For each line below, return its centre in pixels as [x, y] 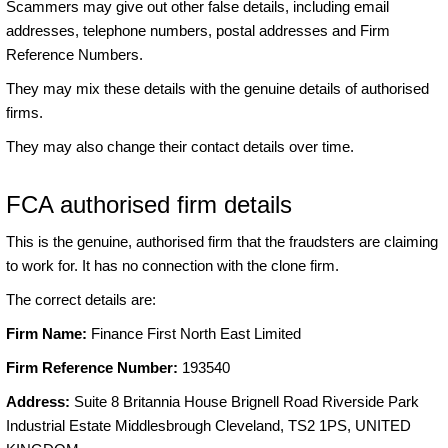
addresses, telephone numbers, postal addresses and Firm [198, 31]
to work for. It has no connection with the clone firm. [172, 266]
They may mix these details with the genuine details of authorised [217, 89]
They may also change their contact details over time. [180, 147]
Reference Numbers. [74, 55]
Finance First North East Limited [194, 334]
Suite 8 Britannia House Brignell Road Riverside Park [244, 402]
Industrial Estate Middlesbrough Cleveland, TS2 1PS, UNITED [208, 426]
